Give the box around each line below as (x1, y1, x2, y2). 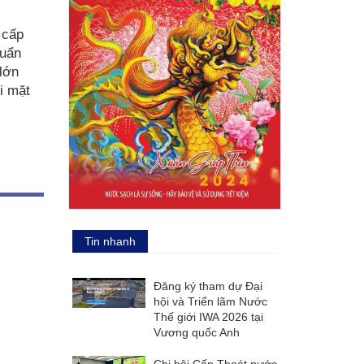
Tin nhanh (84, 234, 136, 248)
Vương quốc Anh (153, 325, 240, 339)
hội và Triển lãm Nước (153, 294, 267, 308)
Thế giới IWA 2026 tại (153, 310, 263, 323)
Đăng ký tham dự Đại (153, 279, 262, 292)
